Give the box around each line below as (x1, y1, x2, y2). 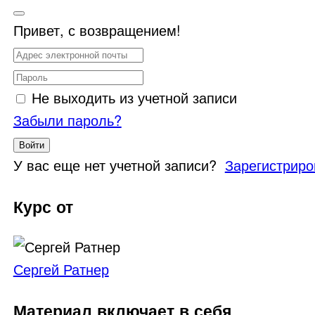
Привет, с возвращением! (13, 20, 181, 41)
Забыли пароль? (13, 110, 122, 131)
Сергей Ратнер (13, 259, 109, 280)
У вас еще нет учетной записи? (13, 155, 225, 176)
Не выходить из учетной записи (31, 87, 237, 108)
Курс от (13, 194, 73, 218)
